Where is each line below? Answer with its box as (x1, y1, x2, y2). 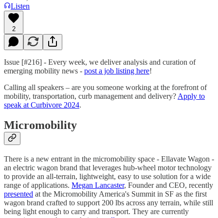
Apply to (178, 91, 205, 100)
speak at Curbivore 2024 (4, 100, 79, 109)
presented (4, 190, 33, 199)
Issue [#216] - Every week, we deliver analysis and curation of (4, 57, 196, 66)
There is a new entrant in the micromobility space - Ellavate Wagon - (4, 155, 214, 163)
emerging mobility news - (4, 66, 84, 75)
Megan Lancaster (72, 181, 124, 190)
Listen (11, 1, 30, 10)
